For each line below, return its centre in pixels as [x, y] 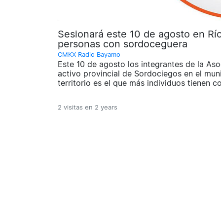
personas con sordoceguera [123, 44]
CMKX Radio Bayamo [89, 54]
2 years [106, 108]
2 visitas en [76, 108]
